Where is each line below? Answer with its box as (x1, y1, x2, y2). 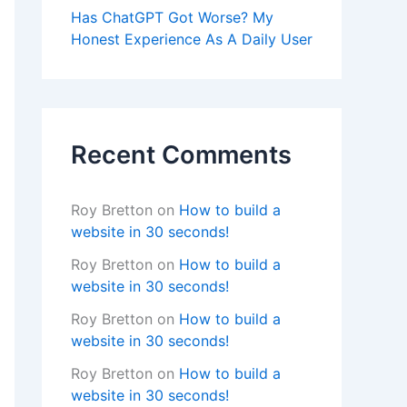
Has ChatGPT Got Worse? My (71, 8, 273, 27)
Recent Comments (71, 140, 292, 171)
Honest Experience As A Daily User (71, 30, 313, 49)
